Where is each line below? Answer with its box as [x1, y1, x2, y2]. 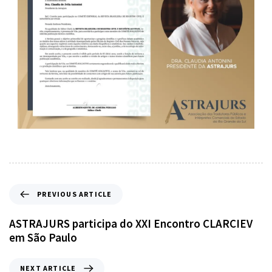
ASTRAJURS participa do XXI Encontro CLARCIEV [9, 216, 253, 231]
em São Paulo [9, 229, 77, 245]
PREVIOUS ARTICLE [37, 189, 112, 199]
